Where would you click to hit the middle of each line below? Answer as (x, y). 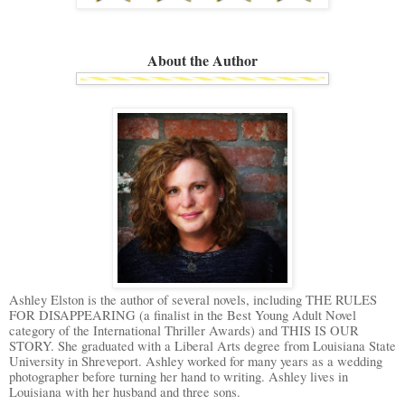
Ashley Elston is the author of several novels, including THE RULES (193, 299)
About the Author (202, 60)
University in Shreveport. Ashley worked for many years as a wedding (196, 361)
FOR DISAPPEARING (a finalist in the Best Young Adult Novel (183, 315)
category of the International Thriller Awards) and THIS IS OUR (184, 330)
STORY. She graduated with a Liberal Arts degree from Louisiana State (202, 345)
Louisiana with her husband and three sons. (127, 391)
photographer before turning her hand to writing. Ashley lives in (179, 376)
